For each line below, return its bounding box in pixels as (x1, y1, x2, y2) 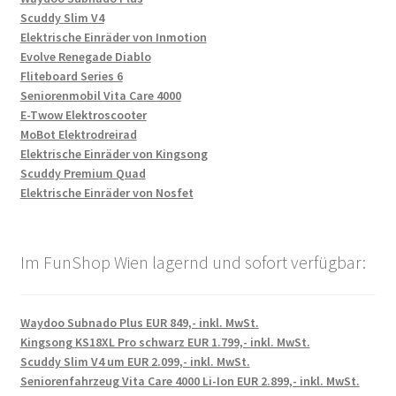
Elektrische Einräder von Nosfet (19, 185, 194, 202)
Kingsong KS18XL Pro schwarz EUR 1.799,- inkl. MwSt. (19, 333, 310, 350)
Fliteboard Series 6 (19, 68, 123, 85)
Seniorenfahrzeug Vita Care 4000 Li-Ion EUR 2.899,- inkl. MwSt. (19, 372, 360, 389)
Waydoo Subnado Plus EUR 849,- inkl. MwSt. (19, 314, 259, 331)
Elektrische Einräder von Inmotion (19, 29, 207, 46)
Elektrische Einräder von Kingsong (19, 146, 208, 163)
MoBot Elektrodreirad (19, 126, 137, 143)
